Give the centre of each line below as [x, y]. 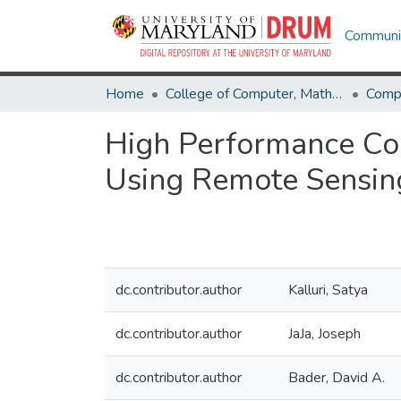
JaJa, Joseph [324, 334]
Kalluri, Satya [328, 290]
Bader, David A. [337, 378]
